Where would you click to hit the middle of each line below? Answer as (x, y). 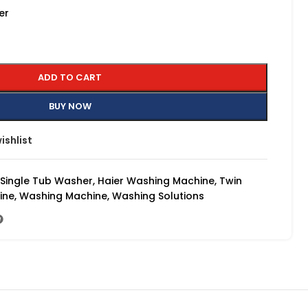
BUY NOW (70, 106)
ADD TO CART (70, 77)
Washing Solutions (158, 196)
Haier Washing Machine (156, 181)
